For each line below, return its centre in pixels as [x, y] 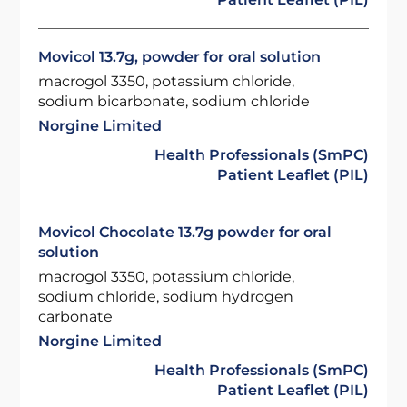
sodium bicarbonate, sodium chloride [174, 101]
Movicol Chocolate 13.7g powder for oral [185, 232]
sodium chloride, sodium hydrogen [166, 297]
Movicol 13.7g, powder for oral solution [180, 57]
